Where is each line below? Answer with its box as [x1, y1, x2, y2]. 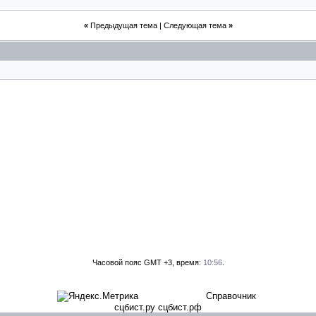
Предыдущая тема [90, 21, 157, 30]
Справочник [206, 291, 256, 301]
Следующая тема [163, 21, 226, 30]
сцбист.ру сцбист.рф [114, 302, 202, 312]
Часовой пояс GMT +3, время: [92, 258, 203, 267]
